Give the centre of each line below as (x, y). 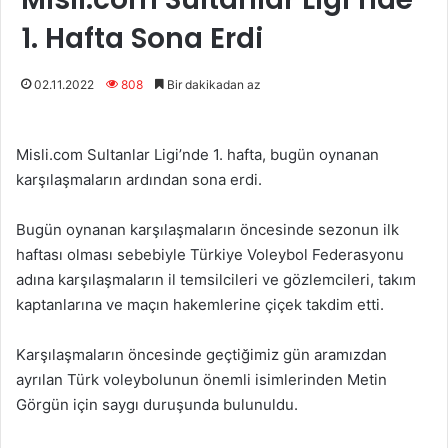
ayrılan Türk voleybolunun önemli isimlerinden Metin (201, 380)
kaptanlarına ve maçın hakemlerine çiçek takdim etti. (200, 305)
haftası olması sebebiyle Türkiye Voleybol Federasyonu (210, 255)
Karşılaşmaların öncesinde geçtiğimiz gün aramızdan (201, 355)
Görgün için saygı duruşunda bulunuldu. (157, 405)
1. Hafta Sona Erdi (142, 39)
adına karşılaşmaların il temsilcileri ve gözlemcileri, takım (216, 280)
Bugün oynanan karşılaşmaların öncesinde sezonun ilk (207, 230)
